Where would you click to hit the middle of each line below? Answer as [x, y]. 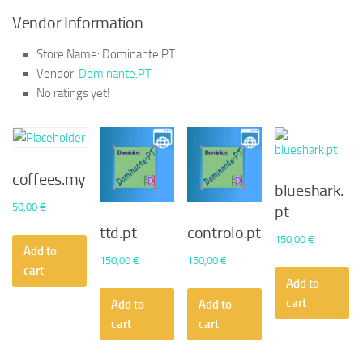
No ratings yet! [73, 94]
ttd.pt [118, 233]
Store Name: [68, 55]
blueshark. [310, 191]
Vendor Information [78, 23]
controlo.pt [224, 233]
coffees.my [49, 179]
